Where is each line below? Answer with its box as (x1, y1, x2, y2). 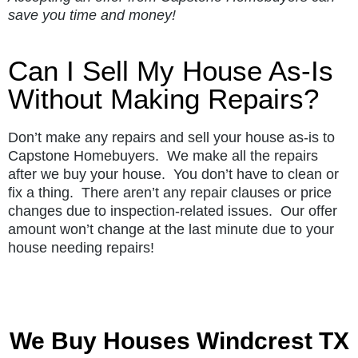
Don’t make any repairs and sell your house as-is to (8, 129, 335, 145)
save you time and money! (8, 6, 176, 23)
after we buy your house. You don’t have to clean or (8, 165, 339, 182)
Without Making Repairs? (8, 82, 319, 114)
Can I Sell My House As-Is (8, 54, 333, 86)
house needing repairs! (8, 239, 154, 256)
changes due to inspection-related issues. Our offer (8, 202, 337, 219)
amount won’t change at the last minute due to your (8, 221, 334, 237)
